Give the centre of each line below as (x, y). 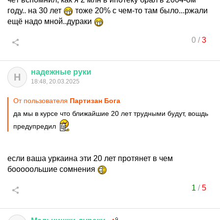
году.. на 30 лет (35, 11)
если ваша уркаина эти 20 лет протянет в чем (90, 158)
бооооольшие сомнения (52, 169)
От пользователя (41, 101)
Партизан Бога (95, 101)
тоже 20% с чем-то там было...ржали (140, 11)
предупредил (36, 126)
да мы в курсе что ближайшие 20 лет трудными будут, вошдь (111, 113)
